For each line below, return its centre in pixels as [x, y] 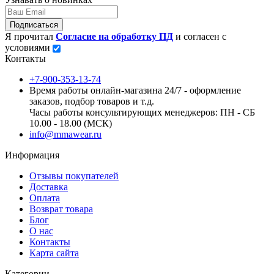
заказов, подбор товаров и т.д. [92, 101]
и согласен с [200, 36]
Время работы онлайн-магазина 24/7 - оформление [135, 90]
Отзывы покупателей [74, 176]
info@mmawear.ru [65, 134]
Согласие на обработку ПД [114, 36]
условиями [29, 47]
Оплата [45, 198]
